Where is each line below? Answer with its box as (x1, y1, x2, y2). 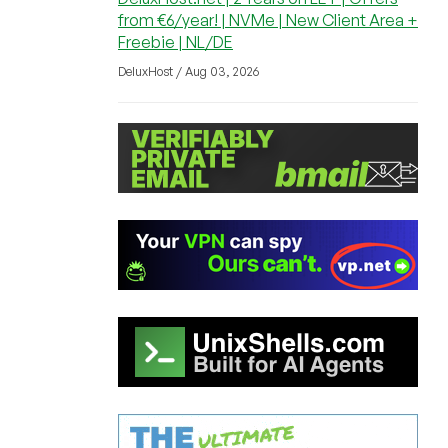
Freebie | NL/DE (118, 32, 233, 52)
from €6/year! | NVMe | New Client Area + (118, 10, 418, 30)
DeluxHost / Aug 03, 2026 (118, 64, 259, 79)
